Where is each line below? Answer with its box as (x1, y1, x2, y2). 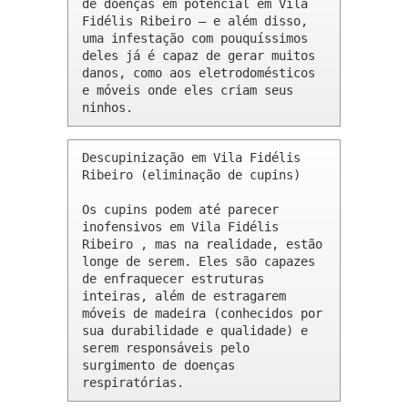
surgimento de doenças (82, 358, 235, 373)
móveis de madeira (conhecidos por (82, 306, 322, 321)
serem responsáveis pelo (82, 341, 250, 356)
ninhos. (82, 100, 133, 116)
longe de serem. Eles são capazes (82, 254, 315, 270)
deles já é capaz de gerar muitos (82, 48, 315, 64)
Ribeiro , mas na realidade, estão (82, 237, 322, 252)
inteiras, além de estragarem (82, 289, 286, 304)
